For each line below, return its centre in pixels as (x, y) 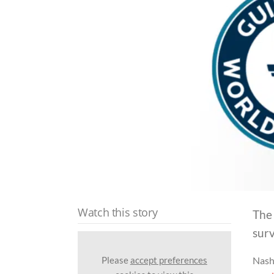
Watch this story (118, 213)
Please (116, 260)
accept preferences (168, 260)
